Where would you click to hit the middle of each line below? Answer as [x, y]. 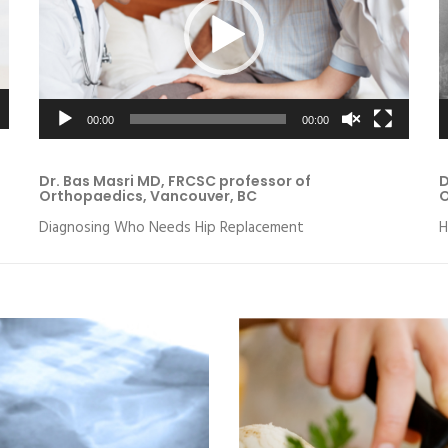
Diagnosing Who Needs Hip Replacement [171, 228]
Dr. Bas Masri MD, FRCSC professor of [175, 181]
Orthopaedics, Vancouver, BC [148, 196]
